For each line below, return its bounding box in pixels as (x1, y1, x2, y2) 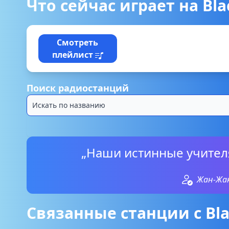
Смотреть (57, 37, 99, 48)
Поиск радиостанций (27, 82, 129, 94)
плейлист (52, 49, 95, 60)
